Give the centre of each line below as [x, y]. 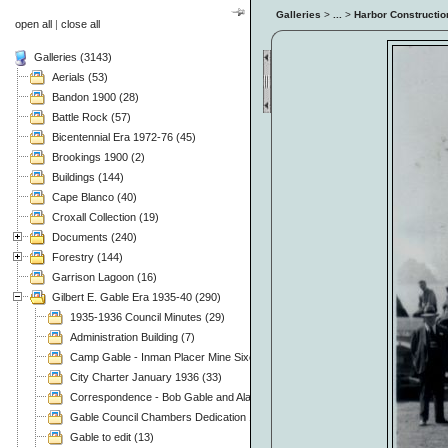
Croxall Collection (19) [105, 216]
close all [80, 24]
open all [33, 24]
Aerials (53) [80, 76]
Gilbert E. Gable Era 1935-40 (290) [136, 296]
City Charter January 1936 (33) [146, 376]
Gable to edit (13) [112, 436]
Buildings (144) [88, 176]
